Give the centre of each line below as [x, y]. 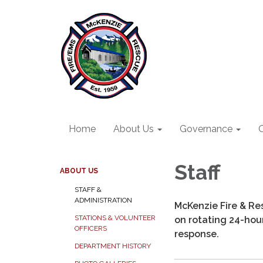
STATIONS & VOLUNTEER [115, 218]
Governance [206, 129]
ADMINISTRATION [103, 200]
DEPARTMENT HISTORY [113, 246]
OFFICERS [91, 228]
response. [197, 234]
